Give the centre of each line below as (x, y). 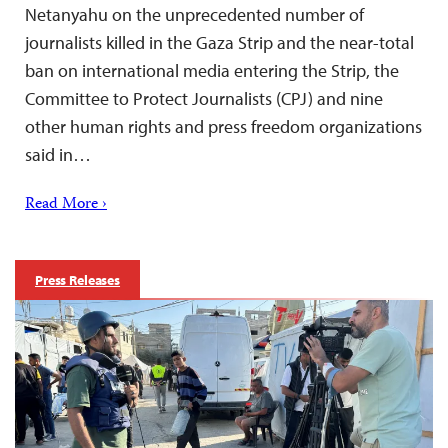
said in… (58, 155)
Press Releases (78, 280)
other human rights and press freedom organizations (223, 127)
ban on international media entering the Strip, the (212, 71)
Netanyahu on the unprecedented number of (194, 15)
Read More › (66, 205)
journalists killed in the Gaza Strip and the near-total (219, 43)
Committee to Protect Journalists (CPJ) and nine (204, 99)
